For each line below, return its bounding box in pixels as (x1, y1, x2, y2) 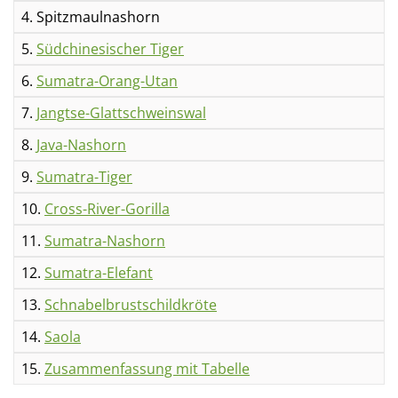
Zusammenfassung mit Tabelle (44, 359, 250, 378)
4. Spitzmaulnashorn (21, 7, 160, 27)
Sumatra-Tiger (36, 167, 132, 187)
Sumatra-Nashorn (44, 231, 165, 251)
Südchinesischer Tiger (36, 39, 184, 59)
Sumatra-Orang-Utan (36, 71, 178, 91)
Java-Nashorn (36, 135, 126, 155)
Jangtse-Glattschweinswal (36, 103, 206, 123)
